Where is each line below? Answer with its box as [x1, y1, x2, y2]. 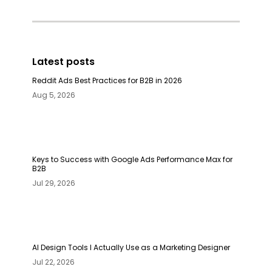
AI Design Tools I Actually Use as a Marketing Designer [32, 242, 231, 253]
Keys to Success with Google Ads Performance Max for [32, 154, 233, 165]
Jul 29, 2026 [32, 177, 76, 188]
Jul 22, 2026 [32, 256, 75, 267]
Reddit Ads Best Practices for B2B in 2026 [32, 75, 183, 86]
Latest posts [32, 54, 95, 69]
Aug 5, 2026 [32, 89, 76, 100]
